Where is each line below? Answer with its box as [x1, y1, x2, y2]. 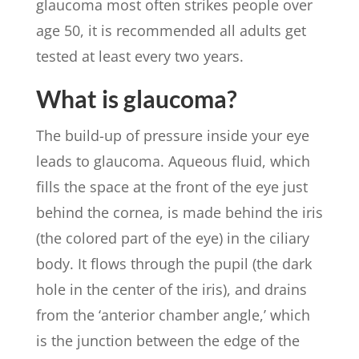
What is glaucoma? [35, 83, 237, 113]
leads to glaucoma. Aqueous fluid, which [35, 151, 310, 171]
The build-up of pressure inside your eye [35, 125, 309, 145]
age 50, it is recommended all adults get [35, 20, 306, 40]
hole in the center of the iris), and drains [35, 279, 307, 299]
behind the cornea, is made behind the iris [35, 202, 323, 222]
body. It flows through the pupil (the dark [35, 253, 312, 273]
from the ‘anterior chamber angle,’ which [35, 305, 310, 325]
